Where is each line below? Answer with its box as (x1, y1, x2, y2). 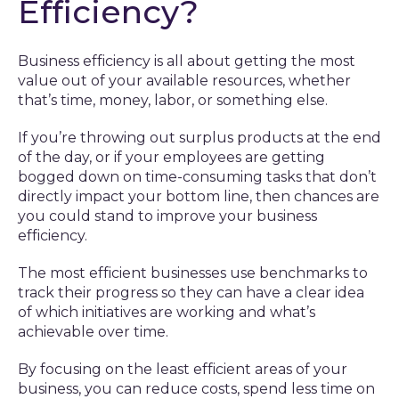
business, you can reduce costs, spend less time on (18, 380, 375, 397)
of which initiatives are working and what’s (18, 304, 315, 321)
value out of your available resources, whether (18, 72, 351, 89)
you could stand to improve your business (18, 208, 317, 224)
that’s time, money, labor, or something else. (18, 92, 328, 109)
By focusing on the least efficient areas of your (18, 361, 347, 378)
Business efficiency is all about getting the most (18, 53, 355, 69)
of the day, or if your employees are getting (18, 149, 325, 166)
